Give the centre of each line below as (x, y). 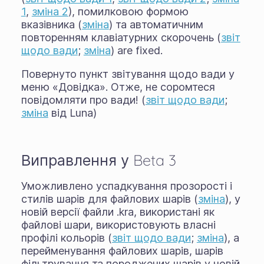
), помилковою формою (128, 11)
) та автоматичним (156, 24)
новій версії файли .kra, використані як (118, 212)
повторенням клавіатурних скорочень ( (121, 37)
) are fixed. (136, 50)
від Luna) (72, 113)
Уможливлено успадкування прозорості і (126, 186)
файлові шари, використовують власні (118, 225)
